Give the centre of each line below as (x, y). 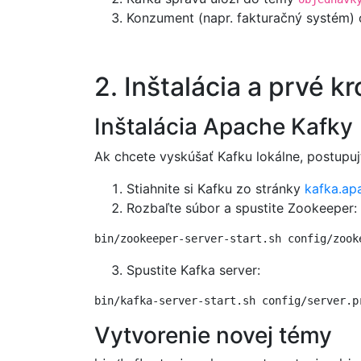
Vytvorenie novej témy (213, 335)
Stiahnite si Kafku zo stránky (216, 188)
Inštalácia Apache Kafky (224, 126)
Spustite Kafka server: (193, 270)
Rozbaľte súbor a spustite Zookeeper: (242, 207)
